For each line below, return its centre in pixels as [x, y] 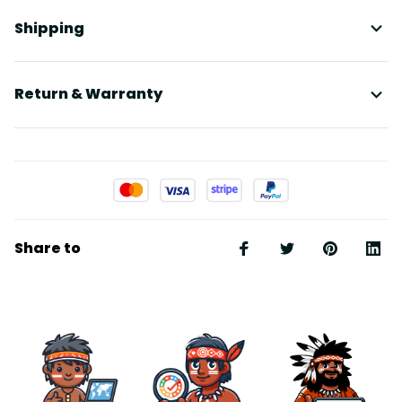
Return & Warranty [88, 94]
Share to [48, 248]
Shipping [49, 28]
